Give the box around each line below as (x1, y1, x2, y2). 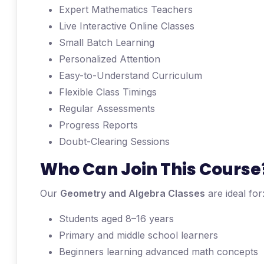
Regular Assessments (59, 103, 155, 114)
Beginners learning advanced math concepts (59, 246, 258, 258)
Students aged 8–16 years (59, 213, 174, 225)
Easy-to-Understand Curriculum (59, 70, 202, 81)
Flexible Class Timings (59, 86, 157, 98)
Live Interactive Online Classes (59, 20, 194, 32)
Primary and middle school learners (59, 229, 218, 241)
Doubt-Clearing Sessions (59, 136, 170, 147)
